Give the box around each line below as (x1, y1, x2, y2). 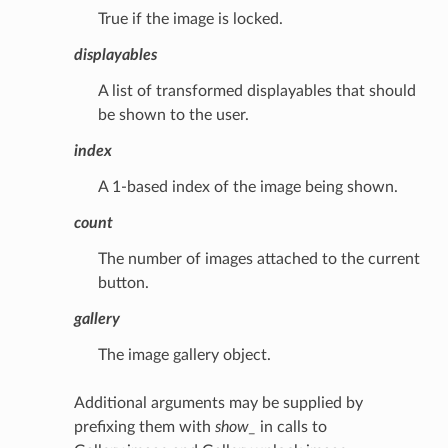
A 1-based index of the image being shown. (97, 178, 398, 195)
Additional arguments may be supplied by (73, 394, 363, 411)
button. (97, 274, 149, 291)
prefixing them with (73, 418, 215, 435)
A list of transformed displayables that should (97, 82, 416, 99)
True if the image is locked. (97, 10, 283, 27)
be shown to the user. (97, 106, 249, 123)
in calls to (255, 418, 327, 435)
